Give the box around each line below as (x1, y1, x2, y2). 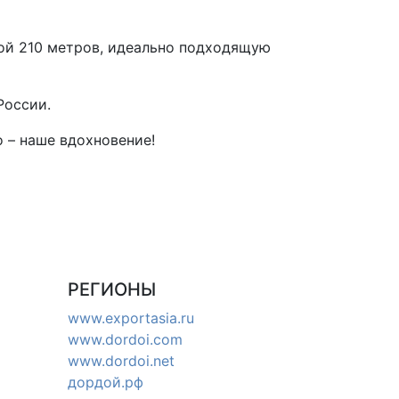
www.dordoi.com (68, 330, 183, 348)
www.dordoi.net (68, 351, 175, 370)
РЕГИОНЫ (68, 278, 156, 300)
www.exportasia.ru (68, 308, 194, 327)
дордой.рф (68, 372, 143, 391)
